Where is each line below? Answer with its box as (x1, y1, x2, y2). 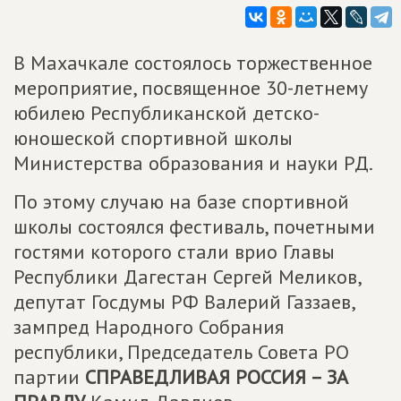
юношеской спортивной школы (13, 125, 293, 150)
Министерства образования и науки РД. (13, 150, 373, 175)
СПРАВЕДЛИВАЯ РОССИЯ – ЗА (85, 364, 348, 389)
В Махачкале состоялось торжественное (13, 50, 372, 75)
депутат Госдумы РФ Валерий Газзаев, (13, 289, 354, 314)
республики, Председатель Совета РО (13, 339, 349, 364)
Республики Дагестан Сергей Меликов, (13, 264, 361, 289)
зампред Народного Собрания (13, 314, 284, 339)
